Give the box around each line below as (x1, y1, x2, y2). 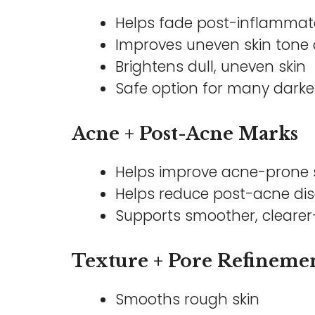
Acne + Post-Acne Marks (72, 122, 298, 145)
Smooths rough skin (115, 289, 260, 310)
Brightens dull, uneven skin (115, 56, 307, 77)
